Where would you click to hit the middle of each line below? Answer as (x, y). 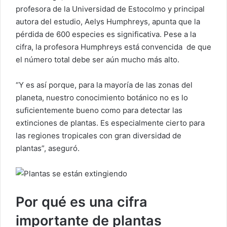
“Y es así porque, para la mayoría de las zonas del (104, 85)
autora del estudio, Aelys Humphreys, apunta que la (108, 22)
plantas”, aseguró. (48, 148)
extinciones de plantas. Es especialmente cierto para (110, 123)
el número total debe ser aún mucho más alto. (98, 60)
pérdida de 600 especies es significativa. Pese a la (106, 34)
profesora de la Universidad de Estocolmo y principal (110, 9)
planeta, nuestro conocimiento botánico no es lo (102, 98)
